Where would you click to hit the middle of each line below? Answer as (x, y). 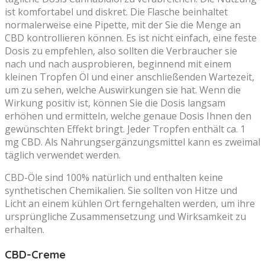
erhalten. (25, 229)
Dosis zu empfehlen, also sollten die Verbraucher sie (121, 51)
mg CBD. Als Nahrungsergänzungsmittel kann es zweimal (132, 142)
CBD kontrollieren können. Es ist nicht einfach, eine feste (131, 38)
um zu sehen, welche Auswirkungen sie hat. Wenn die (123, 90)
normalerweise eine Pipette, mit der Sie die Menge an (123, 25)
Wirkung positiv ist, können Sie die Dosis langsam (115, 103)
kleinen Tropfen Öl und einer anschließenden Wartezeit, (130, 77)
